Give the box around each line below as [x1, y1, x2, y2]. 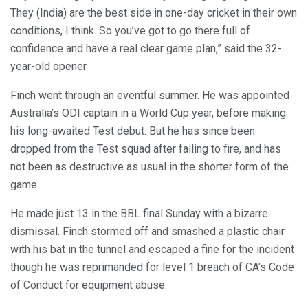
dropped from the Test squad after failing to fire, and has [10, 142, 281, 155]
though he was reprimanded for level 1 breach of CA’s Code [10, 260, 294, 274]
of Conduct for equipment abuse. [10, 278, 167, 291]
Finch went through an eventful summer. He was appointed [10, 88, 289, 102]
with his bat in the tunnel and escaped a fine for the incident [10, 242, 294, 256]
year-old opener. [10, 59, 88, 73]
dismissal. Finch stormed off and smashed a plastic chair [10, 224, 285, 238]
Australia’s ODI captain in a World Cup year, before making [10, 106, 286, 120]
